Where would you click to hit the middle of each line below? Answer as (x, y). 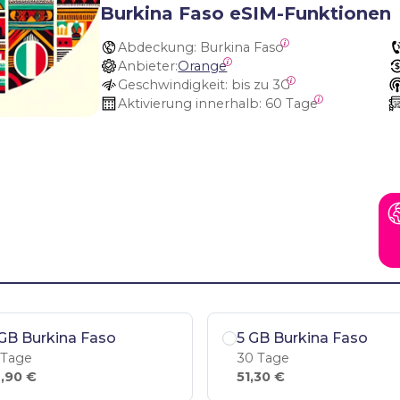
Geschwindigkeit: (173, 85)
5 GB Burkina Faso (302, 337)
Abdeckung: (158, 47)
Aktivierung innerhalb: (190, 104)
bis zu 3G (261, 85)
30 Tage (263, 358)
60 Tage (292, 104)
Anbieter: (148, 66)
